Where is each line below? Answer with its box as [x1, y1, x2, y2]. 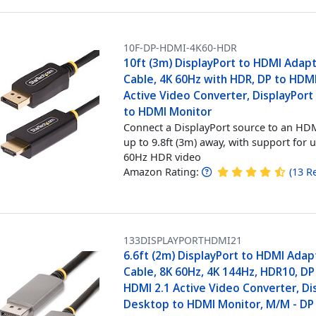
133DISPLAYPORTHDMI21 [123, 233, 243, 247]
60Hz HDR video [123, 149, 202, 164]
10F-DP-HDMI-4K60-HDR [123, 40, 238, 54]
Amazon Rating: [123, 164, 200, 178]
